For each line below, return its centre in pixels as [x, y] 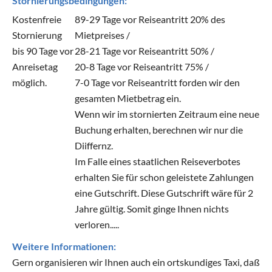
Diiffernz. [94, 145]
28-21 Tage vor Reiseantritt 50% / [145, 50]
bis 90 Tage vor [43, 50]
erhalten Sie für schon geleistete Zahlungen [165, 177]
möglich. [29, 82]
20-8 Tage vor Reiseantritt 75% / [142, 66]
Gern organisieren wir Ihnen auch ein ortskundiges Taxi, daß [136, 262]
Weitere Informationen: [64, 246]
